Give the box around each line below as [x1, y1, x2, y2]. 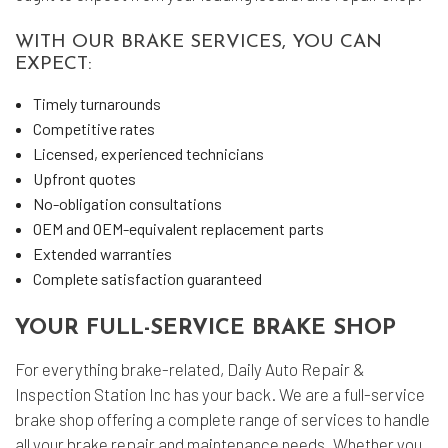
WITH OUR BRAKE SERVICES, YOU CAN [15, 33, 382, 52]
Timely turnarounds [32, 94, 161, 113]
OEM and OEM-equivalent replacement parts [32, 219, 324, 238]
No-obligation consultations [32, 194, 222, 213]
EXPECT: [15, 55, 92, 74]
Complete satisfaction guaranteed [32, 269, 262, 288]
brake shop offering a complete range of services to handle [15, 409, 430, 429]
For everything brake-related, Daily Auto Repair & [15, 359, 365, 379]
